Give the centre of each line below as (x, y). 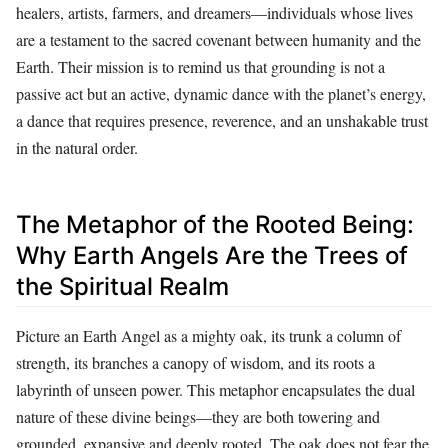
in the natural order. (77, 147)
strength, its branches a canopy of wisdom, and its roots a (195, 362)
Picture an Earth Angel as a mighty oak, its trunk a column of (208, 335)
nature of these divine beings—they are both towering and (198, 416)
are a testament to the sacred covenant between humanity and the (218, 39)
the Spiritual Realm (122, 286)
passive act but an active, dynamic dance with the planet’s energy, (221, 93)
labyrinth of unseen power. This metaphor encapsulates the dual (215, 389)
